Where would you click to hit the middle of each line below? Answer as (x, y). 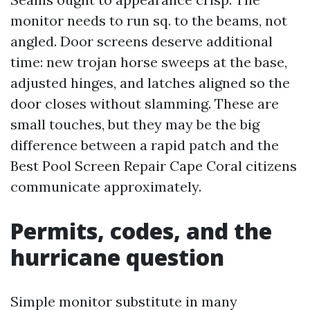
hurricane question (117, 257)
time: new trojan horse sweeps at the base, (149, 62)
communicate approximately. (106, 186)
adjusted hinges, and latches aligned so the (150, 83)
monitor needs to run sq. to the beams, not (149, 20)
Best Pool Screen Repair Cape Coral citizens (154, 166)
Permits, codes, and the (141, 231)
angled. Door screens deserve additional (142, 41)
